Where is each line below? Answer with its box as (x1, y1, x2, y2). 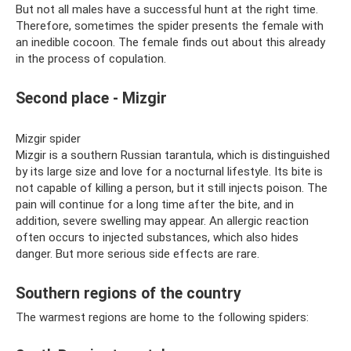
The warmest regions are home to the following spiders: (16, 309, 309, 324)
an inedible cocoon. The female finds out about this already (16, 34, 325, 49)
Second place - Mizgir (16, 89, 167, 107)
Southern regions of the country (16, 284, 241, 302)
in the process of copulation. (16, 51, 166, 66)
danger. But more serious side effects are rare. (16, 246, 259, 261)
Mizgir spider (16, 131, 81, 146)
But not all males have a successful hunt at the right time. (16, 2, 318, 16)
